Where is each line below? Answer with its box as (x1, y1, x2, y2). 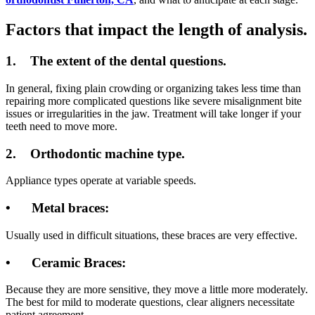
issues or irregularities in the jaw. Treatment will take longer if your (6, 107, 301, 120)
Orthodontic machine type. (30, 146, 185, 161)
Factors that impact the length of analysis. (6, 20, 307, 39)
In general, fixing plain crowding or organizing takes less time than (6, 82, 301, 94)
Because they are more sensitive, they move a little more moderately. (6, 283, 308, 296)
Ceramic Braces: (32, 255, 126, 270)
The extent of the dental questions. (30, 53, 226, 69)
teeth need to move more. (6, 120, 117, 132)
